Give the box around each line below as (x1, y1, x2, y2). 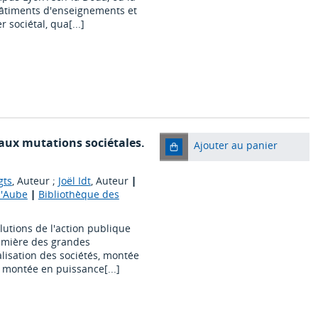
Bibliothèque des (38, 187, 119, 202)
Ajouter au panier (193, 138, 278, 153)
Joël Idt (57, 174, 91, 188)
